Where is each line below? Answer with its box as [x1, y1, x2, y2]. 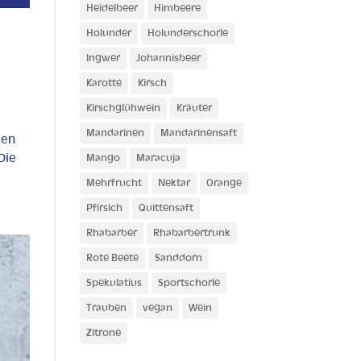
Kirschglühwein [85, 104, 160, 113]
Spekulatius [85, 279, 142, 288]
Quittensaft [138, 204, 193, 213]
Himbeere [153, 4, 201, 13]
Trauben [85, 304, 127, 313]
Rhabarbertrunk [152, 229, 230, 238]
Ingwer [85, 54, 120, 63]
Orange [205, 179, 242, 188]
